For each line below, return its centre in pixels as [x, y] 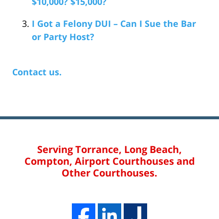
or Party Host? [63, 36]
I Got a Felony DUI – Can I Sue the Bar [114, 23]
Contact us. [37, 72]
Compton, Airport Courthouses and [109, 161]
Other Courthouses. [109, 173]
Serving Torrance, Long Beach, [109, 149]
